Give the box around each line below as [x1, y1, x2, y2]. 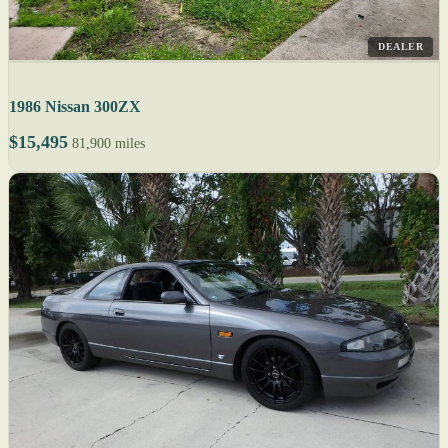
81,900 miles [72, 136, 145, 152]
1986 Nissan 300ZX [9, 98, 141, 116]
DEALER [378, 41, 423, 53]
